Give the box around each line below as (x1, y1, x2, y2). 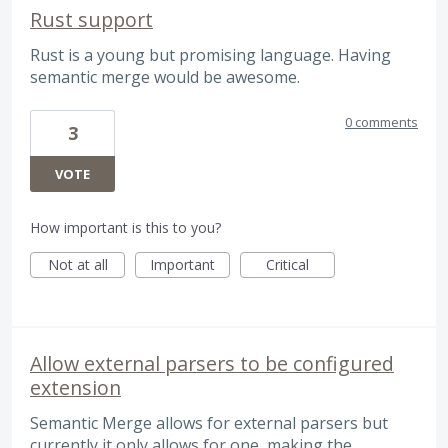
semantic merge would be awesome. (30, 65, 300, 88)
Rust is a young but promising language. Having (30, 43, 391, 66)
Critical (266, 254, 309, 274)
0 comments (345, 112, 418, 131)
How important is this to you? (30, 217, 221, 237)
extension (30, 373, 121, 401)
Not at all (47, 254, 108, 274)
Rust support (30, 5, 153, 33)
